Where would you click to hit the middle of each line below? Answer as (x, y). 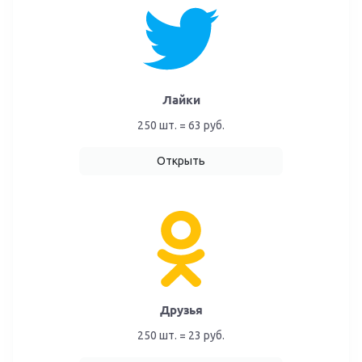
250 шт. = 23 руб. (181, 335)
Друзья (181, 309)
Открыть (181, 160)
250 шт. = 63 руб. (181, 125)
